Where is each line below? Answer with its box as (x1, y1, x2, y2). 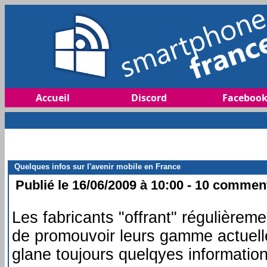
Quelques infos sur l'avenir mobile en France (10, 162, 181, 171)
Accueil (36, 91, 70, 104)
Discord (131, 91, 167, 104)
